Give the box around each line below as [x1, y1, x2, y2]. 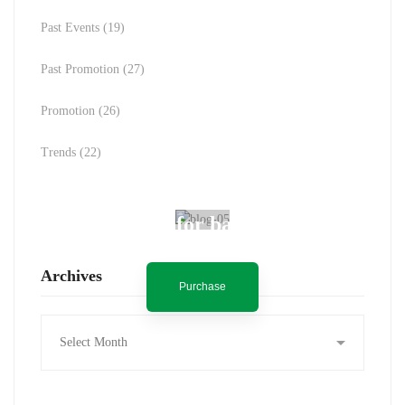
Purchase [179, 280, 226, 293]
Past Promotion [41, 62, 123, 76]
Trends [41, 146, 80, 159]
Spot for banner [129, 212, 276, 236]
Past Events [41, 21, 103, 34]
